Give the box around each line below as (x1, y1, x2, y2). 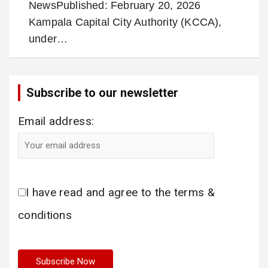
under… (29, 32, 68, 45)
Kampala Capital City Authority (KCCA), (29, 16, 222, 28)
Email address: (18, 114, 95, 128)
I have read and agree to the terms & (26, 185, 215, 199)
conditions (18, 208, 72, 222)
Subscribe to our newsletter (26, 85, 178, 100)
